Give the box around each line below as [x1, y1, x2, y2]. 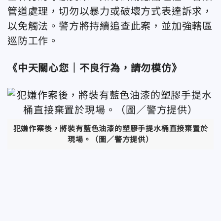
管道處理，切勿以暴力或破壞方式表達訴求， [7, 5, 213, 17]
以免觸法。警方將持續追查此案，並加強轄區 [7, 20, 213, 32]
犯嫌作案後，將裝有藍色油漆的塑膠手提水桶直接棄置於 [13, 124, 208, 133]
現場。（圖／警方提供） [68, 135, 153, 144]
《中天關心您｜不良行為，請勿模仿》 [7, 62, 182, 74]
